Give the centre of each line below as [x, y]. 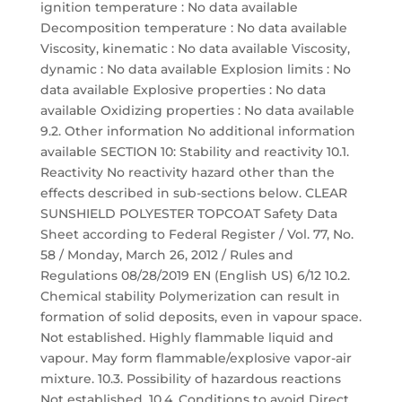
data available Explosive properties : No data [183, 90]
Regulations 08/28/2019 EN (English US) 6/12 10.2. [195, 275]
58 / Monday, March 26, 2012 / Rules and [166, 255]
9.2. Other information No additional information [197, 131]
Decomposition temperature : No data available [193, 28]
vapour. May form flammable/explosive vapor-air [196, 358]
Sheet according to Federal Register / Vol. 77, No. [197, 234]
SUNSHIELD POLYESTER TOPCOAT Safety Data [188, 214]
